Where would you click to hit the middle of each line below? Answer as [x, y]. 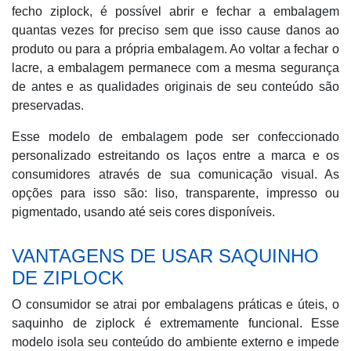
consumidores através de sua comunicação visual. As [175, 174]
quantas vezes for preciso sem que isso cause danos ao [175, 30]
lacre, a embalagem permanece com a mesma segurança [175, 68]
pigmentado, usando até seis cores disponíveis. [143, 212]
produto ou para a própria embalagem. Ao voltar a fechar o [175, 49]
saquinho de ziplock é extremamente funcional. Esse [175, 323]
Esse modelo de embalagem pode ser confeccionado [175, 137]
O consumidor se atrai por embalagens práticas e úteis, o [175, 304]
